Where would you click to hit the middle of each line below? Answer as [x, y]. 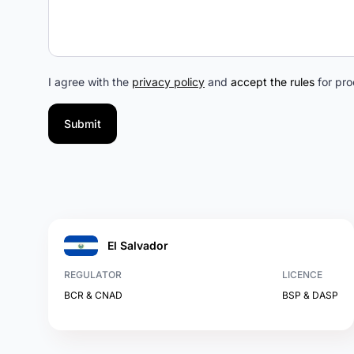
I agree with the [90, 82]
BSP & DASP [311, 295]
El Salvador [138, 245]
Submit [83, 124]
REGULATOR [93, 275]
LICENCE [303, 275]
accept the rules [273, 82]
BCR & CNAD [93, 295]
